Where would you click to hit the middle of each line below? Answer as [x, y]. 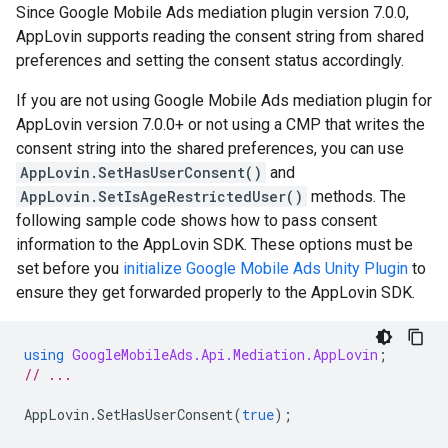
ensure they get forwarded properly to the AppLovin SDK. [215, 293]
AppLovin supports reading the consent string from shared [220, 37]
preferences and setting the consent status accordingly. [210, 61]
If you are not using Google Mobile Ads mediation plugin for [224, 101]
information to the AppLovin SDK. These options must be [214, 245]
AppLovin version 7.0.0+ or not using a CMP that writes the [220, 125]
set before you [69, 269]
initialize [154, 269]
